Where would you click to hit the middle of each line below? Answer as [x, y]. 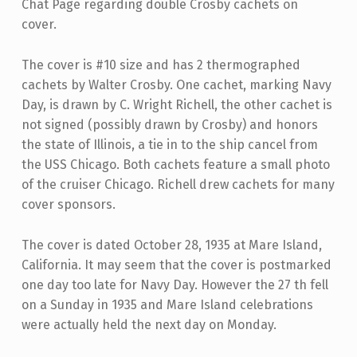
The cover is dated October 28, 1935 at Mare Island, [171, 245]
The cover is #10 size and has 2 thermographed [161, 65]
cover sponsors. [68, 204]
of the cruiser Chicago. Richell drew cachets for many [178, 184]
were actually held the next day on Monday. [149, 324]
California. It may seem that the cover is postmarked [176, 265]
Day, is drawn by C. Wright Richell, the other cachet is [177, 104]
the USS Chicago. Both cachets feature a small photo [175, 164]
